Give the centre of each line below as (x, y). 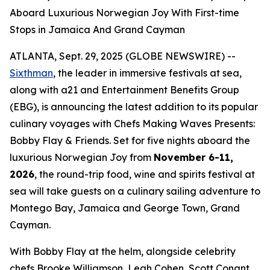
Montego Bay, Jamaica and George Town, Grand (125, 208)
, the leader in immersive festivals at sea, (147, 73)
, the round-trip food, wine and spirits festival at (145, 174)
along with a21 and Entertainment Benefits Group (124, 90)
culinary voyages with (62, 124)
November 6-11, (193, 157)
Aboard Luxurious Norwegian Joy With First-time (124, 13)
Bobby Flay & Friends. (61, 140)
